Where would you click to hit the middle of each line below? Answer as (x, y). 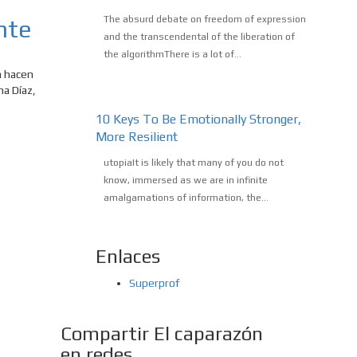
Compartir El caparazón (162, 334)
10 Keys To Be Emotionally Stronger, (198, 120)
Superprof (154, 283)
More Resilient (136, 137)
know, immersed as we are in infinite (185, 180)
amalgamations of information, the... (186, 198)
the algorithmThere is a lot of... (172, 55)
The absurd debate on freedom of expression (204, 20)
